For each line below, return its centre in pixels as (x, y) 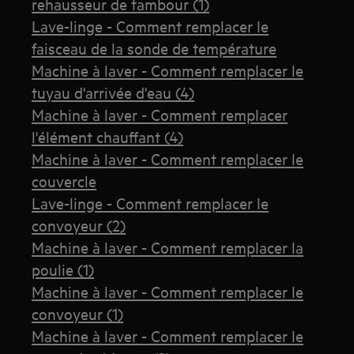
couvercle (64, 180)
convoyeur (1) (78, 313)
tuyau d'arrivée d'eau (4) (113, 92)
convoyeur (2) (79, 224)
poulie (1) (63, 269)
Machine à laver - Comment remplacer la (168, 247)
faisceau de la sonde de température (154, 47)
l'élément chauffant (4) (108, 136)
